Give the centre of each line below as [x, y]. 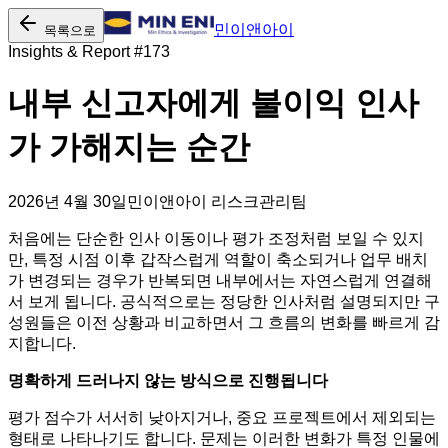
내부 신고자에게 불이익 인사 [213, 103]
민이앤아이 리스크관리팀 [217, 201]
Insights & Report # [75, 51]
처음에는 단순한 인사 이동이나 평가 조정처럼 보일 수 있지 [216, 238]
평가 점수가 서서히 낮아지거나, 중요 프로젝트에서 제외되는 [222, 417]
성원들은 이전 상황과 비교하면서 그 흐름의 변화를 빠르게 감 [224, 322]
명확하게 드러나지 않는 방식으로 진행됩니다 [168, 380]
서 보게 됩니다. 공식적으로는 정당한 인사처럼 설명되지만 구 [224, 301]
